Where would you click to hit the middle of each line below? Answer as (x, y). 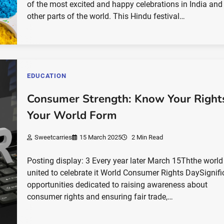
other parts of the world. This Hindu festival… (106, 16)
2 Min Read (147, 137)
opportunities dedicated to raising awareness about (117, 185)
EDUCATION (47, 76)
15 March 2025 (101, 137)
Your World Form (72, 115)
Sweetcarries (53, 137)
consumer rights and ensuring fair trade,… (100, 197)
